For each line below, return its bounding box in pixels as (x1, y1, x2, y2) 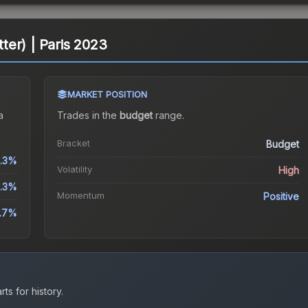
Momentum (56, 190, 104, 201)
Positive (263, 190, 300, 203)
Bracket (56, 137, 90, 149)
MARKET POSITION (67, 89, 147, 100)
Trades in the (56, 109, 120, 122)
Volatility (56, 164, 92, 175)
